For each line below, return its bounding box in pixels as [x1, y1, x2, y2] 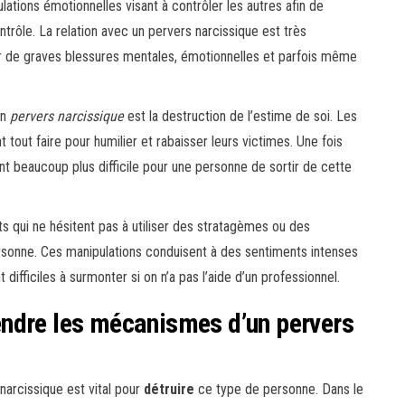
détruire [144, 381, 194, 399]
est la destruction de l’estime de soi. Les [124, 108, 357, 126]
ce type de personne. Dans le [194, 381, 363, 399]
